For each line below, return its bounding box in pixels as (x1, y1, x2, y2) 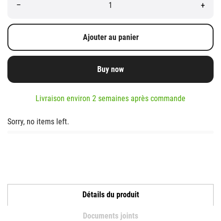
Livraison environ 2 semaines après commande (36, 94, 185, 104)
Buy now (97, 64, 124, 74)
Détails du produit (82, 190, 139, 200)
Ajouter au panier (82, 32, 139, 42)
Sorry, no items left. (7, 117, 69, 127)
